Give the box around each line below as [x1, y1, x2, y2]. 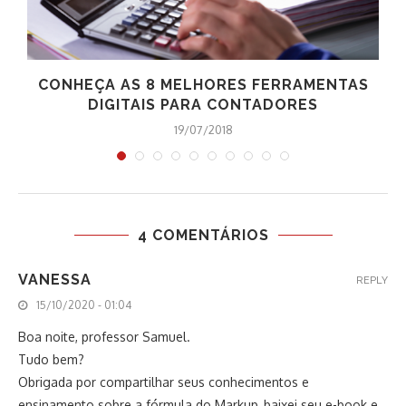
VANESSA [18, 271, 92, 289]
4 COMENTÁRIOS [137, 227, 269, 245]
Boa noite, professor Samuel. [18, 329, 190, 345]
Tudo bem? [18, 352, 84, 368]
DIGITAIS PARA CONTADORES [88, 96, 318, 114]
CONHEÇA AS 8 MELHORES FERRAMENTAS [37, 76, 369, 94]
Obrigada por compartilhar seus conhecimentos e [18, 374, 309, 391]
